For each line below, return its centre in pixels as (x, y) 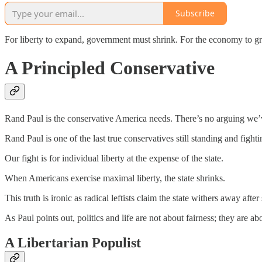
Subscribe (195, 13)
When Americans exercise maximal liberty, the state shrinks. (115, 178)
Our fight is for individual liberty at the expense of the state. (114, 158)
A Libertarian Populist (73, 242)
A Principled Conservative (110, 68)
